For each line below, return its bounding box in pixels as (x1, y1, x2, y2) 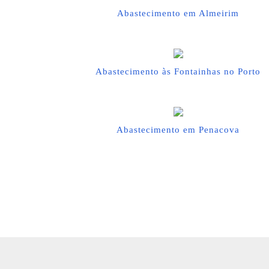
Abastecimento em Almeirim (117, 8, 239, 18)
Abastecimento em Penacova (116, 125, 240, 134)
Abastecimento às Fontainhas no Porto (95, 67, 261, 76)
